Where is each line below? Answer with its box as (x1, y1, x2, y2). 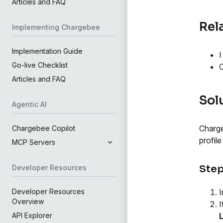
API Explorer (12, 211, 52, 220)
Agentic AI (12, 100, 47, 109)
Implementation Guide (12, 47, 83, 55)
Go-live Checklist (12, 61, 68, 69)
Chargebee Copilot (12, 124, 75, 132)
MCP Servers (12, 138, 55, 146)
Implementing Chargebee (12, 23, 100, 31)
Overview (12, 197, 44, 206)
